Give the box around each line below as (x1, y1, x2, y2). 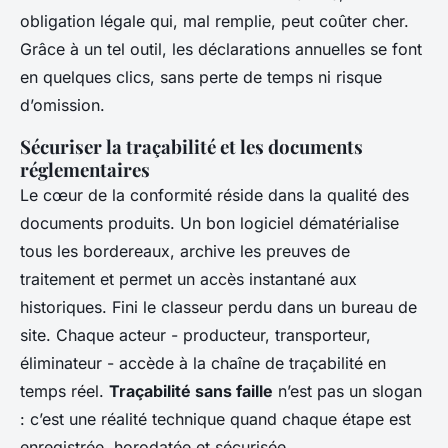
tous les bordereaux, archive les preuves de (20, 241, 350, 261)
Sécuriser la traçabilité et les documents (20, 134, 363, 159)
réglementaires (20, 157, 150, 182)
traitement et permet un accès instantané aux (20, 269, 357, 289)
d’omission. (20, 95, 105, 115)
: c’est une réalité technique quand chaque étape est (20, 409, 411, 429)
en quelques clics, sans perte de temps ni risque (20, 67, 382, 87)
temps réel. (20, 381, 109, 401)
